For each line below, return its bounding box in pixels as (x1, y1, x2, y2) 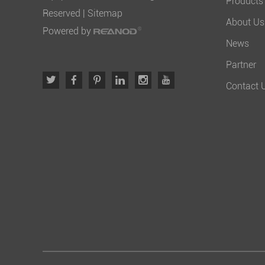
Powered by (43, 25, 93, 37)
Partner (226, 59, 257, 70)
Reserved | (43, 8, 88, 19)
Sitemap (88, 8, 122, 19)
